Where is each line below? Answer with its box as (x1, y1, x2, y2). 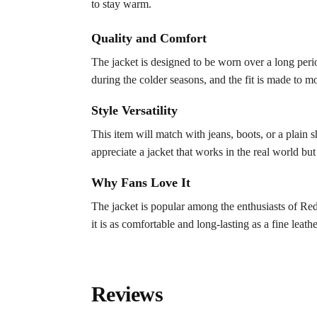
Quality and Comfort (91, 30, 207, 45)
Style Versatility (91, 103, 178, 117)
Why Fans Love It (91, 175, 190, 190)
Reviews (91, 282, 163, 306)
